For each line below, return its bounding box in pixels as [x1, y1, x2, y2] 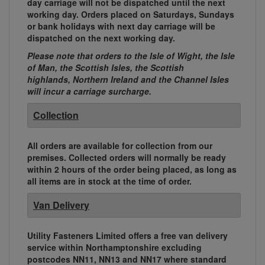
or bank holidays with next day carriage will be [27, 20, 215, 33]
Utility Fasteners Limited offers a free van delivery [27, 230, 228, 242]
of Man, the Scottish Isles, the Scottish [27, 62, 184, 74]
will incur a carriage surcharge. [27, 85, 154, 98]
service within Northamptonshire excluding [27, 241, 202, 254]
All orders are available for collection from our [27, 140, 212, 152]
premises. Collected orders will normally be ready [27, 151, 226, 164]
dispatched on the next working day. [27, 32, 175, 44]
